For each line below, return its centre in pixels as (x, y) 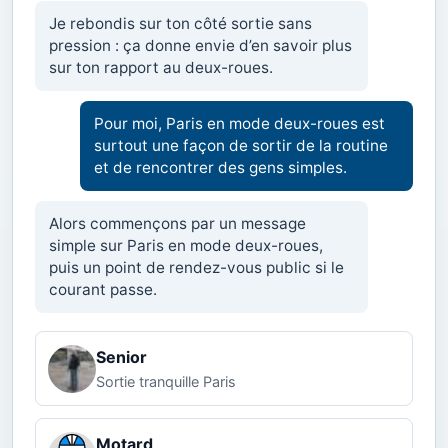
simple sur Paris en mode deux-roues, (186, 246)
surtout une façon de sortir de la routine (241, 146)
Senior (121, 357)
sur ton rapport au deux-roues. (161, 68)
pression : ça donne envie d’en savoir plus (200, 46)
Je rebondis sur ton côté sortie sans (180, 24)
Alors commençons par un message (177, 224)
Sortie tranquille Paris (166, 382)
